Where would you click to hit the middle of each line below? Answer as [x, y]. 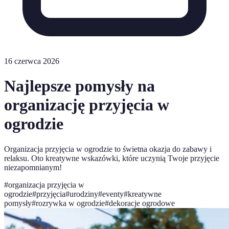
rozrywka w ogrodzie [70, 203]
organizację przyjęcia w [87, 105]
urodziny [84, 194]
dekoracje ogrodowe [142, 203]
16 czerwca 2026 [32, 61]
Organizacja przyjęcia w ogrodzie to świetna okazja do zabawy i [108, 149]
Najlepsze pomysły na [79, 86]
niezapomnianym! [33, 167]
